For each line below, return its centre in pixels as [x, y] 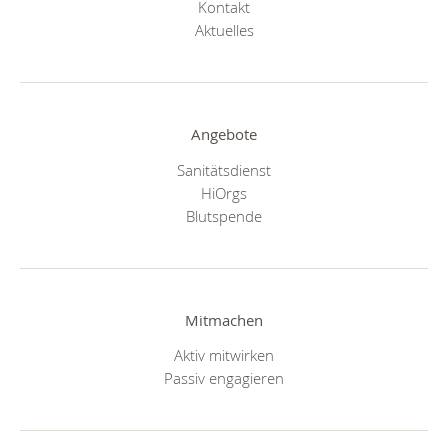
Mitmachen [224, 319]
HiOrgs [224, 192]
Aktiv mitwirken [224, 355]
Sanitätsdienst [224, 169]
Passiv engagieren [224, 378]
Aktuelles [224, 30]
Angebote [224, 134]
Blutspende [224, 215]
